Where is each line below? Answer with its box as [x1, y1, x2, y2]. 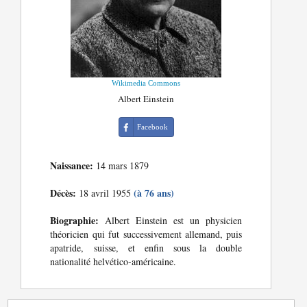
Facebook [136, 123, 168, 132]
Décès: [50, 186, 77, 201]
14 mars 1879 [93, 159, 149, 173]
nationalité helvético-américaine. [50, 255, 177, 269]
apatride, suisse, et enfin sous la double [50, 241, 243, 255]
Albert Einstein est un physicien [99, 214, 243, 228]
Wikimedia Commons [112, 79, 181, 88]
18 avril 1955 [76, 186, 134, 200]
